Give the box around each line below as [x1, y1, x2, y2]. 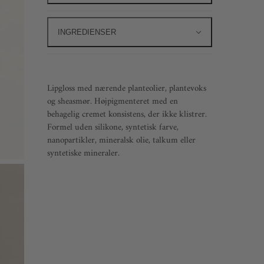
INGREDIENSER [58, 28, 116, 37]
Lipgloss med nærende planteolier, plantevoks [47, 81, 206, 97]
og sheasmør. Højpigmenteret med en [47, 94, 178, 110]
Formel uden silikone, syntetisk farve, [47, 120, 179, 136]
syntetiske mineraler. [47, 146, 120, 162]
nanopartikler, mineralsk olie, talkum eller [47, 133, 196, 149]
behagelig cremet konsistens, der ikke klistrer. [47, 107, 207, 123]
